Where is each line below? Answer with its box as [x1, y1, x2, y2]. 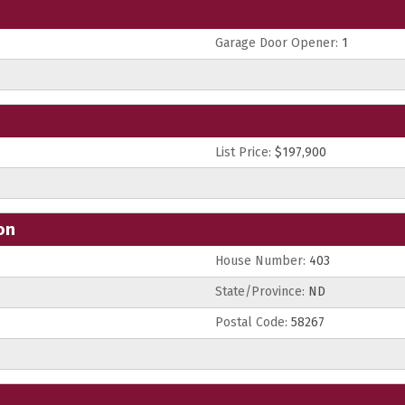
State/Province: [215, 284, 305, 300]
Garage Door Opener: [215, 35, 338, 52]
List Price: [215, 144, 271, 160]
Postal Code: [215, 315, 287, 331]
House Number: [215, 253, 306, 268]
